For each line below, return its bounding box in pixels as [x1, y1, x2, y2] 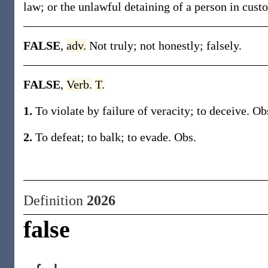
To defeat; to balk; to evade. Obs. [32, 130, 196, 144]
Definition [23, 193, 87, 208]
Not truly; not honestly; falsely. [89, 39, 242, 52]
